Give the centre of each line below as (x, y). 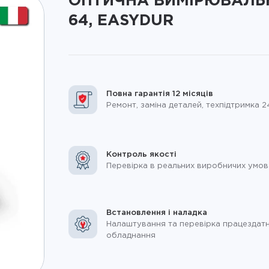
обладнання (131, 235)
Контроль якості (141, 155)
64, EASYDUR (121, 21)
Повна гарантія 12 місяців (159, 94)
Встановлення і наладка (156, 213)
